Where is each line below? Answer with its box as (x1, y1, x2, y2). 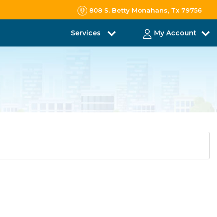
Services (71, 29, 103, 37)
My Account (154, 29, 197, 37)
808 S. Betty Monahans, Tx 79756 (89, 6, 202, 14)
